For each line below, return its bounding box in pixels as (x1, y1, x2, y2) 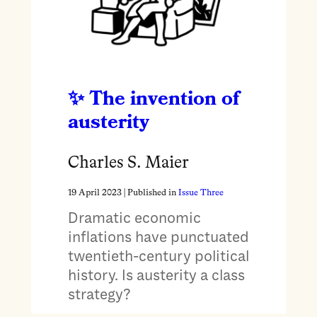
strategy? (67, 284, 131, 304)
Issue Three (178, 188, 224, 197)
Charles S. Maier (67, 155, 189, 173)
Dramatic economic (67, 208, 201, 227)
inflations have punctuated (67, 227, 249, 246)
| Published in (121, 188, 178, 197)
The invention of (88, 88, 239, 109)
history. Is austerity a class (67, 265, 245, 284)
